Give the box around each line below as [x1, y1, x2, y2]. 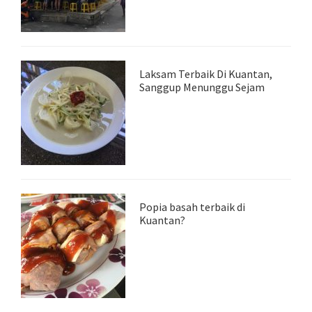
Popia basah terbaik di [139, 200, 245, 214]
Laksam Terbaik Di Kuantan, [139, 67, 272, 81]
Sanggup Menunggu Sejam [139, 80, 265, 94]
